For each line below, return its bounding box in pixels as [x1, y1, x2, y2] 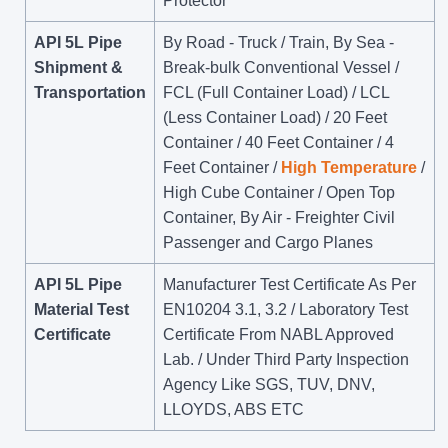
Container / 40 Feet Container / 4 [163, 133, 394, 151]
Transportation [34, 83, 146, 101]
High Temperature [281, 158, 417, 176]
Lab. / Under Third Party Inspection [163, 350, 409, 368]
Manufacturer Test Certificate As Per [163, 275, 416, 293]
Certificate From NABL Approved [163, 325, 394, 343]
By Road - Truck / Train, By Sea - [163, 33, 394, 51]
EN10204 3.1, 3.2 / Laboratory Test [163, 300, 408, 318]
